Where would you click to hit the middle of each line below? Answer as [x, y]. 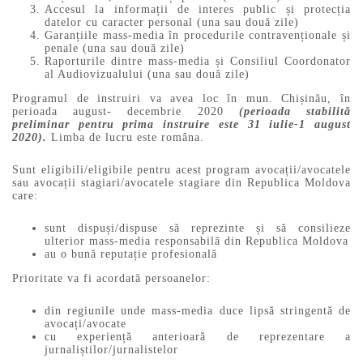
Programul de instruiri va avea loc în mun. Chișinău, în [181, 99]
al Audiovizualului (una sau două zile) [147, 75]
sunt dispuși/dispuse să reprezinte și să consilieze [198, 228]
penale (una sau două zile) [115, 49]
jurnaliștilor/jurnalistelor [111, 349]
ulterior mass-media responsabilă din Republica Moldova [196, 241]
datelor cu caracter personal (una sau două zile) [172, 23]
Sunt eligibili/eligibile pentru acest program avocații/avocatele [181, 169]
